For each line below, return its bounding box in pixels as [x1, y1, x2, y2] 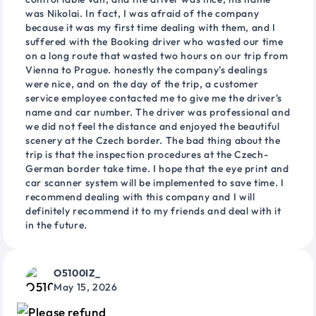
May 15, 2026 [54, 281, 118, 294]
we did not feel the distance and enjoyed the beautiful [25, 120, 280, 133]
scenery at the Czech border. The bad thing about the [25, 134, 281, 147]
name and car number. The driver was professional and [25, 106, 291, 119]
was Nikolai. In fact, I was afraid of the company [25, 7, 260, 20]
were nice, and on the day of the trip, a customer [25, 78, 259, 91]
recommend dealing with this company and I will [25, 190, 255, 204]
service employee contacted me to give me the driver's [25, 92, 282, 105]
